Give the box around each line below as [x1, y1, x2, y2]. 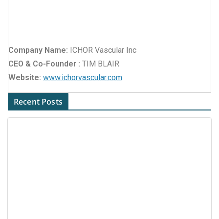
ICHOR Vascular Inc [68, 45, 136, 55]
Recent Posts [14, 96, 63, 107]
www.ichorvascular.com [43, 72, 122, 82]
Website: [8, 72, 41, 82]
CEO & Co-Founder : [8, 59, 80, 68]
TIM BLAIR [80, 59, 119, 68]
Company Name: [8, 45, 68, 55]
